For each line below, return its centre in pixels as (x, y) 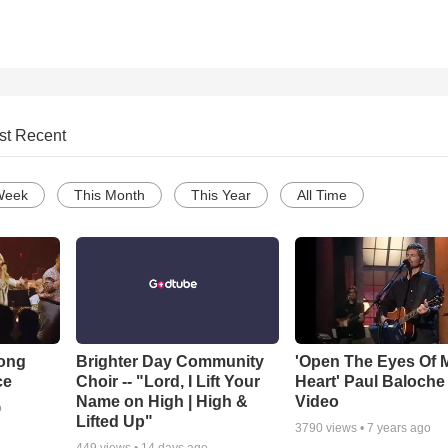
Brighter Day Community (169, 362)
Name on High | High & (161, 402)
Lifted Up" (114, 422)
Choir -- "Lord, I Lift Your (167, 382)
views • (345, 428)
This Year (221, 195)
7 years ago (399, 428)
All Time (322, 195)
